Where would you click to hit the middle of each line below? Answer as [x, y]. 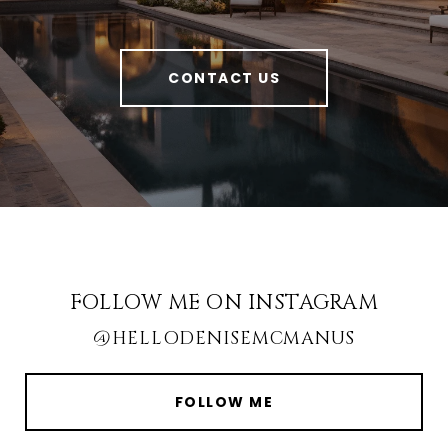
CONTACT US [224, 77]
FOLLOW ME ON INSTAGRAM [224, 302]
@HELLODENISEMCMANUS [224, 338]
